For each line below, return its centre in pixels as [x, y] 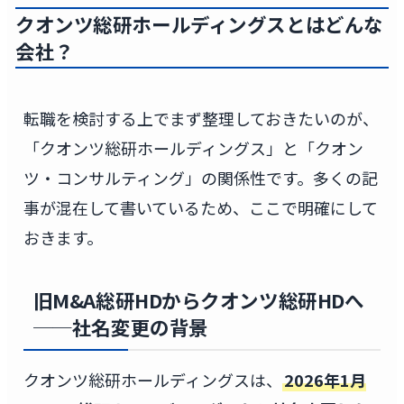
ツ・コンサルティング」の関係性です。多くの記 [200, 178]
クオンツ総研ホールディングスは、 [152, 379]
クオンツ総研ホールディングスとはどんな [199, 24]
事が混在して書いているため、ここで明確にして [200, 208]
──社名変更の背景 [120, 326]
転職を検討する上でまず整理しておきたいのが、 [201, 119]
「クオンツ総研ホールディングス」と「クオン [193, 148]
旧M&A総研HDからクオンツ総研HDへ [198, 299]
